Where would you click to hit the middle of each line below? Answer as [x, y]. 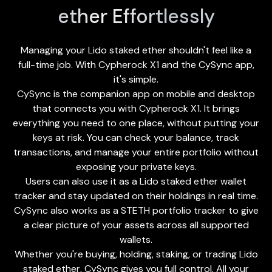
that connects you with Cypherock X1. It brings [136, 108]
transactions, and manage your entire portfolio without [136, 152]
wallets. [136, 239]
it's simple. [136, 79]
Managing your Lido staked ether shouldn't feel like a [136, 50]
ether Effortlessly [136, 16]
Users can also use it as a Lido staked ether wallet [136, 181]
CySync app [225, 64]
